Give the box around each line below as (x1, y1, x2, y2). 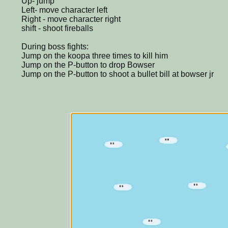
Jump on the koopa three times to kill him (21, 51, 168, 60)
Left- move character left (21, 5, 107, 14)
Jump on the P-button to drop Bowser (21, 60, 155, 69)
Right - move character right (21, 14, 121, 23)
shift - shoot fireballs (21, 23, 93, 33)
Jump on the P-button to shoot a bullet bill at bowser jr (21, 69, 214, 78)
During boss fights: (21, 42, 89, 51)
